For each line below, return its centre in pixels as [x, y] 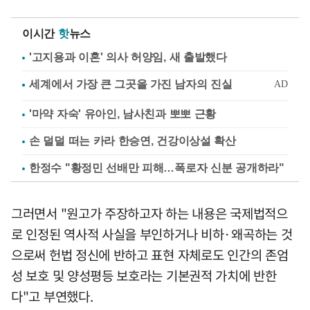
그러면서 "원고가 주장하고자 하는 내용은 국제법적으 [149, 213]
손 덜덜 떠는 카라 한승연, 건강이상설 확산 [133, 141]
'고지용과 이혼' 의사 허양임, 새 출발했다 [128, 57]
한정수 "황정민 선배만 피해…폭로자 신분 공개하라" [157, 168]
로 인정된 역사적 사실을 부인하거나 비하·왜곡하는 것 [152, 234]
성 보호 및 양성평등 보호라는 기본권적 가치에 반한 [144, 276]
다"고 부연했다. [52, 297]
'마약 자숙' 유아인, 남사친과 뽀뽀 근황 [123, 114]
